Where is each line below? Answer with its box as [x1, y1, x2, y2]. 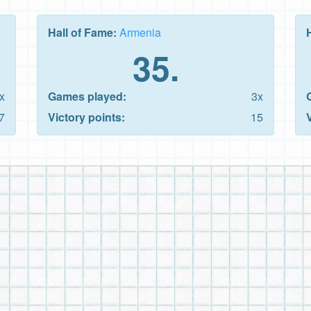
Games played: [48, 87, 126, 104]
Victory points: [48, 108, 125, 125]
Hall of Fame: [48, 24, 119, 40]
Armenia [119, 24, 161, 40]
